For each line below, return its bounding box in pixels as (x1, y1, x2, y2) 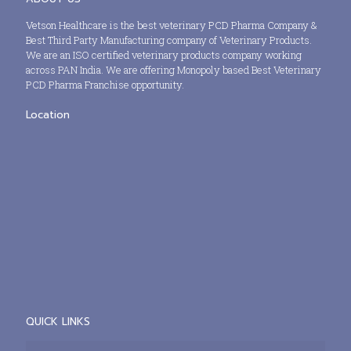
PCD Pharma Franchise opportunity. (26, 78, 184, 92)
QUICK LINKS (26, 314, 90, 329)
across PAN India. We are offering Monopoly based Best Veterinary (26, 63, 321, 77)
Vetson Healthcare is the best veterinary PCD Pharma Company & (26, 18, 317, 32)
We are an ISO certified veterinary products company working (26, 48, 302, 62)
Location (26, 107, 70, 122)
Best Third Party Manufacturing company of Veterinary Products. (26, 33, 312, 47)
